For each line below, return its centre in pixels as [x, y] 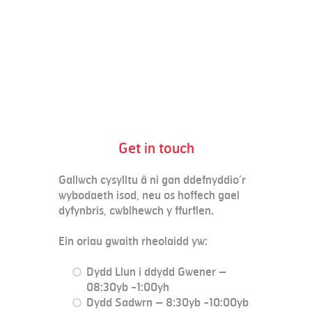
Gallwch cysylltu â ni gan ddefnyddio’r [152, 180]
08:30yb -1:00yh [128, 288]
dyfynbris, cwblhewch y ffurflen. [136, 211]
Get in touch [156, 149]
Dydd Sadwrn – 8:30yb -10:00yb [167, 303]
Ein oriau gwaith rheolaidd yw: [133, 242]
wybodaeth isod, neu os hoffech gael [149, 196]
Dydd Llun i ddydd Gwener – [156, 272]
